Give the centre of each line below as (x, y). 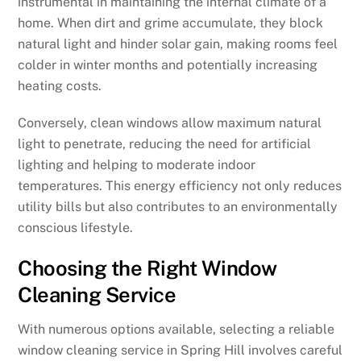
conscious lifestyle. (76, 228)
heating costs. (60, 85)
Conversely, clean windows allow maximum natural (170, 123)
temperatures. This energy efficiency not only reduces (180, 186)
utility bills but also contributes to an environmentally (178, 207)
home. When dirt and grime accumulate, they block (171, 23)
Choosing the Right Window (147, 269)
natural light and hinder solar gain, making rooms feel (178, 44)
